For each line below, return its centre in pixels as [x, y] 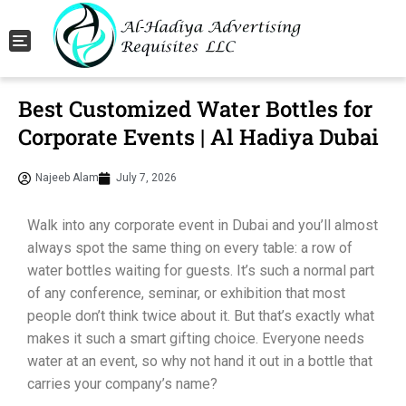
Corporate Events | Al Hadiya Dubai [198, 137]
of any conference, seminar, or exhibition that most [186, 293]
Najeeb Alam [67, 178]
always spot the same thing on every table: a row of [190, 248]
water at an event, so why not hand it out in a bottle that [200, 361]
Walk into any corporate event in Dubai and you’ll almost [203, 225]
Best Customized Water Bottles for [195, 109]
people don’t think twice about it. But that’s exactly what [201, 316]
